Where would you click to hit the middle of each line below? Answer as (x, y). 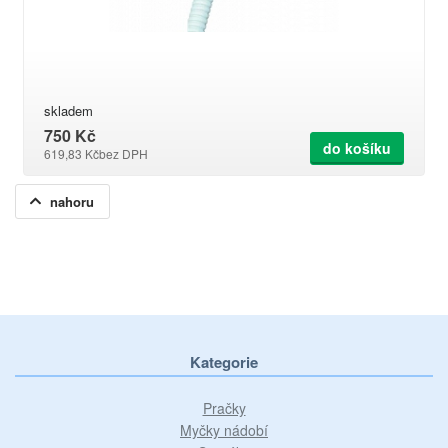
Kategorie (224, 362)
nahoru (72, 201)
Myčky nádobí (224, 430)
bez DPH (123, 153)
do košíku (357, 148)
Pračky (224, 408)
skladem (68, 110)
